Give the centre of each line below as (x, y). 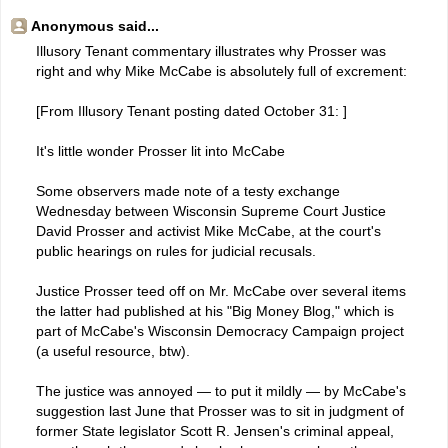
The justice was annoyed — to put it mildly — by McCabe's (221, 390)
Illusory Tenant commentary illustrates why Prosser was (211, 50)
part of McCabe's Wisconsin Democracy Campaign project (220, 330)
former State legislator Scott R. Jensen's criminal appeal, (215, 430)
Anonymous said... (95, 25)
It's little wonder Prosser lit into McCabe (160, 150)
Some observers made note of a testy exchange (188, 190)
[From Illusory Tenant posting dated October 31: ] (191, 110)
